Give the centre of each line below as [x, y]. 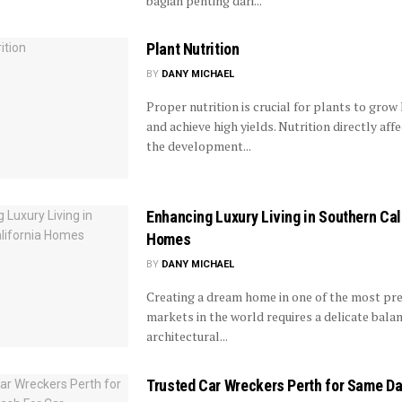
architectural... [187, 336]
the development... [199, 146]
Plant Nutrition [193, 49]
